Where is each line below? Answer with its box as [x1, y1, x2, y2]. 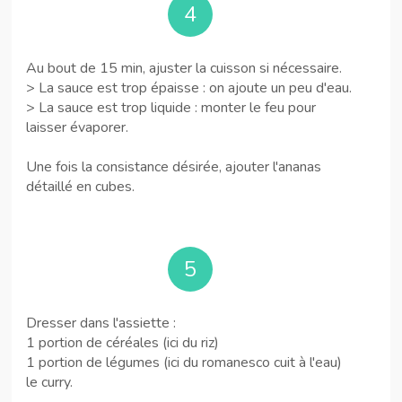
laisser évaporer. [26, 117, 128, 137]
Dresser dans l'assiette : [26, 312, 176, 333]
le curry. [26, 371, 73, 392]
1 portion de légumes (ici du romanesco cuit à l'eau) [26, 352, 342, 372]
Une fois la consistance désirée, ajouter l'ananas [26, 156, 321, 177]
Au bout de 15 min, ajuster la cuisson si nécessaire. [26, 57, 342, 78]
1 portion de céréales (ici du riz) [26, 332, 219, 353]
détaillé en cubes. [26, 176, 135, 197]
